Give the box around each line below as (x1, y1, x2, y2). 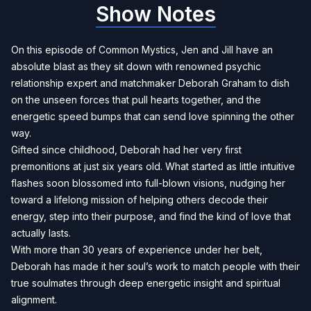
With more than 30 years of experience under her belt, (11, 244, 262, 255)
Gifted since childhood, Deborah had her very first (11, 144, 242, 155)
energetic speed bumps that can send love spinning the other (11, 110, 294, 122)
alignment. (11, 294, 57, 305)
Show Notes (95, 1, 216, 26)
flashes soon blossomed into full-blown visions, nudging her (11, 177, 285, 189)
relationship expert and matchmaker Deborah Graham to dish (11, 77, 289, 89)
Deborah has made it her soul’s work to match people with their (11, 260, 300, 272)
